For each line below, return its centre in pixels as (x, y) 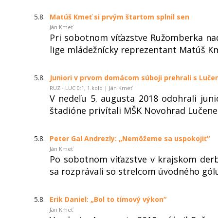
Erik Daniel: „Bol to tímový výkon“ (108, 199)
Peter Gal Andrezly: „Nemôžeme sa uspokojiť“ (130, 138)
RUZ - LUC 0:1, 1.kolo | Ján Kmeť (91, 88)
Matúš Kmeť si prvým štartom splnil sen (119, 17)
